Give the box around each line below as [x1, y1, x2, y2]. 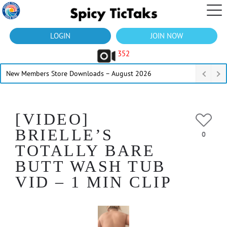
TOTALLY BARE [15, 141, 155, 160]
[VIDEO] [15, 110, 90, 128]
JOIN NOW [150, 31, 183, 41]
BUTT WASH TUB [15, 157, 166, 175]
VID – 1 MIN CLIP [15, 173, 172, 191]
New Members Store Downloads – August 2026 [6, 69, 152, 78]
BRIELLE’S [15, 126, 113, 144]
